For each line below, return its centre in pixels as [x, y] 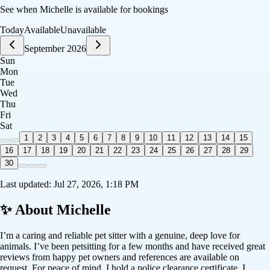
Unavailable [83, 30]
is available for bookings [121, 10]
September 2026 [55, 49]
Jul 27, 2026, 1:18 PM [96, 184]
